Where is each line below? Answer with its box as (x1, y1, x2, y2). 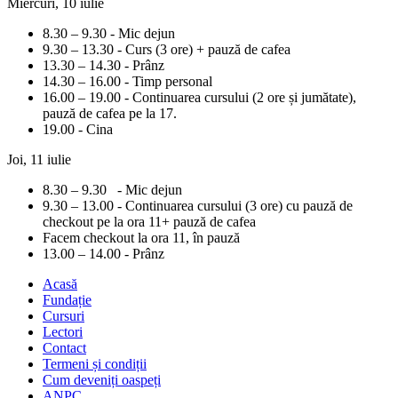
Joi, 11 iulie (7, 152, 71, 168)
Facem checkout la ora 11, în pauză (43, 230, 240, 246)
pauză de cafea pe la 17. (43, 106, 177, 122)
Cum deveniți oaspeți (43, 372, 161, 388)
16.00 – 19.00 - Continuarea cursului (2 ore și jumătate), (43, 90, 356, 106)
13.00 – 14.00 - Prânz (43, 246, 164, 262)
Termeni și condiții (43, 356, 147, 372)
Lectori (43, 324, 83, 340)
